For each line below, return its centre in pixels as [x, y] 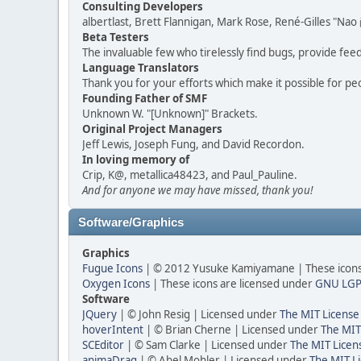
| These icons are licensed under [232, 284]
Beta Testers [116, 37]
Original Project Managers [152, 129]
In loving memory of [136, 160]
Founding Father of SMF [145, 98]
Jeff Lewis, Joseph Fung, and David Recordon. [193, 144]
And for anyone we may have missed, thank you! [197, 190]
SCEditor [103, 345]
